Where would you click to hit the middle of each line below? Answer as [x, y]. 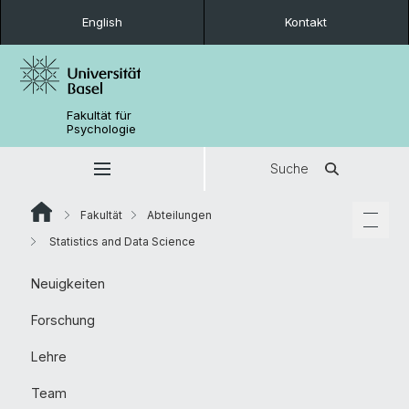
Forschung [63, 320]
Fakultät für [100, 115]
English [102, 22]
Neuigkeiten [68, 283]
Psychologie [102, 129]
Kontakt [306, 22]
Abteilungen [179, 215]
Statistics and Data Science [121, 241]
